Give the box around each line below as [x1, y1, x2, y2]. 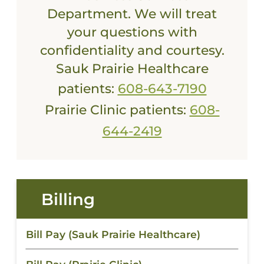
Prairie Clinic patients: [44, 101, 190, 117]
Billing [41, 190, 95, 210]
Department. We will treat [47, 5, 217, 21]
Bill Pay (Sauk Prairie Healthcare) [25, 227, 200, 240]
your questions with [67, 24, 197, 39]
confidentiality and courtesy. [39, 42, 225, 58]
